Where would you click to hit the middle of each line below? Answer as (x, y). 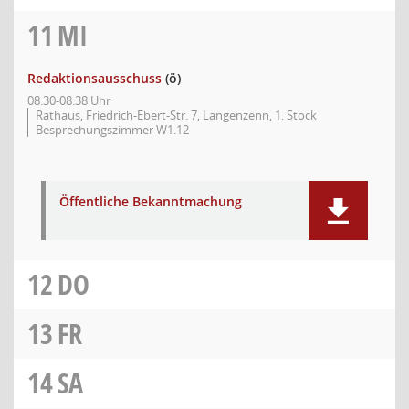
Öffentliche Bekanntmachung (151, 201)
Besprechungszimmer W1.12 (112, 130)
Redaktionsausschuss (94, 78)
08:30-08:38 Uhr (69, 100)
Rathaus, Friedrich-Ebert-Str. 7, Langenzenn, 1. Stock (176, 115)
